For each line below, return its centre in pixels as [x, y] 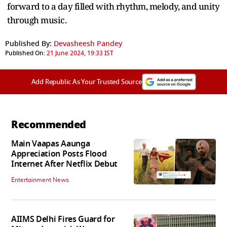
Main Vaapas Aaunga [51, 144]
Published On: [25, 53]
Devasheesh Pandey [88, 44]
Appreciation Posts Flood [59, 154]
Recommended [49, 124]
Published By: [28, 44]
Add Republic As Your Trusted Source [86, 82]
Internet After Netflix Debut [65, 164]
